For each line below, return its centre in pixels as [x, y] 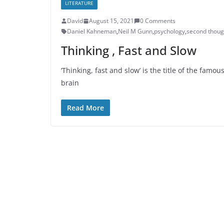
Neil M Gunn [135, 31]
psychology [169, 31]
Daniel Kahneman [92, 31]
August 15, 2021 [111, 21]
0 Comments [158, 21]
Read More [85, 108]
